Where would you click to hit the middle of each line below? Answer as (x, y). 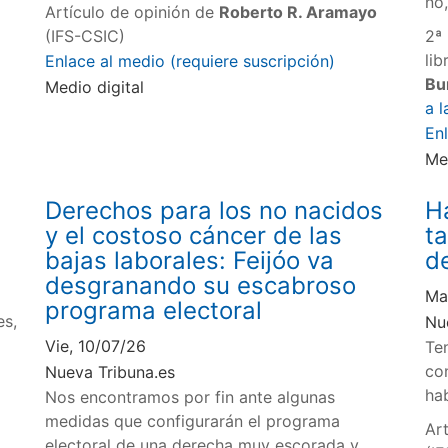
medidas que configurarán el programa (193, 420)
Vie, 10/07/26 (96, 345)
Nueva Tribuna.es (110, 371)
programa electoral (154, 310)
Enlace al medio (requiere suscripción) (190, 61)
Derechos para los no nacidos (214, 210)
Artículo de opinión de (132, 12)
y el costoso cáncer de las (194, 235)
